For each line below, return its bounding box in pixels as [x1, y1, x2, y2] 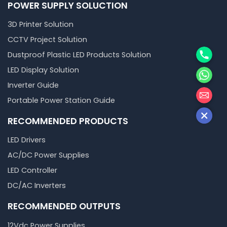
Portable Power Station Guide [8, 95, 115, 105]
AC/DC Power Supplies [8, 150, 89, 161]
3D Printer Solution [8, 19, 73, 29]
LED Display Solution [8, 64, 79, 75]
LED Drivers [8, 135, 46, 145]
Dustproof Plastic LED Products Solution [8, 49, 151, 60]
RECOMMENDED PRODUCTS [8, 114, 128, 127]
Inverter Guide [8, 80, 59, 90]
